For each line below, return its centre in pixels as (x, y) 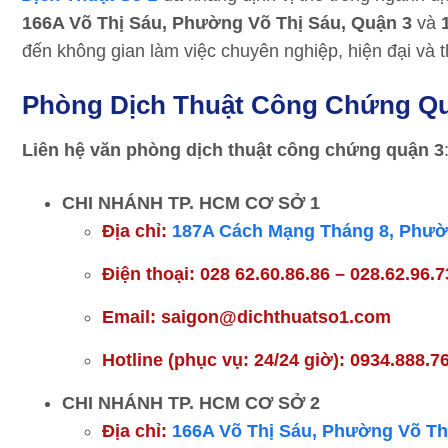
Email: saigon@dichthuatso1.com (246, 317)
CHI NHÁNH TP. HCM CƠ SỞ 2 (191, 403)
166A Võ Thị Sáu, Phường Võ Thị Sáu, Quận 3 (217, 23)
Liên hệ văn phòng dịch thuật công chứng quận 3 (233, 150)
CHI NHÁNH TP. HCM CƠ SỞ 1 (191, 203)
